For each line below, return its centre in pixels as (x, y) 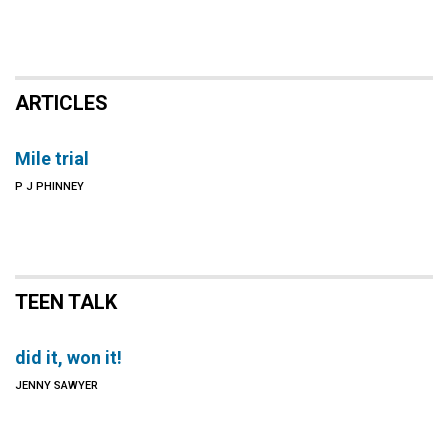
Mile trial (52, 158)
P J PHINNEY (49, 186)
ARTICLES (61, 103)
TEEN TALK (66, 302)
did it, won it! (68, 357)
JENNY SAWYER (56, 385)
